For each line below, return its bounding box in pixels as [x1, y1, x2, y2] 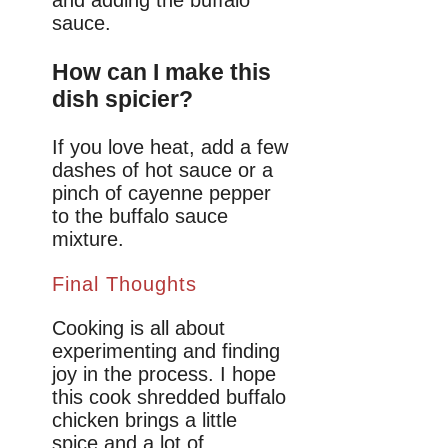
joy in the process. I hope [52, 363, 276, 386]
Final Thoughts [52, 273, 197, 296]
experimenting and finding [52, 340, 280, 363]
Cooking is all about [52, 317, 225, 340]
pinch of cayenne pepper [52, 182, 271, 205]
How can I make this [52, 58, 271, 85]
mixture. [52, 228, 124, 251]
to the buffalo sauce [52, 205, 228, 228]
